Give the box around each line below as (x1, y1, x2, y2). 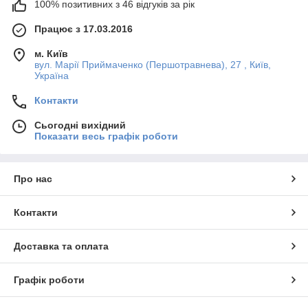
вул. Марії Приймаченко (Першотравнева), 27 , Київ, (34, 59, 271, 70)
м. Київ (34, 48, 68, 59)
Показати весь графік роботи (34, 131, 178, 142)
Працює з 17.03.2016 (34, 23, 133, 34)
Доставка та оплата (14, 241, 109, 252)
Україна (34, 70, 69, 81)
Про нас (14, 173, 52, 184)
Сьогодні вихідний (34, 120, 126, 131)
